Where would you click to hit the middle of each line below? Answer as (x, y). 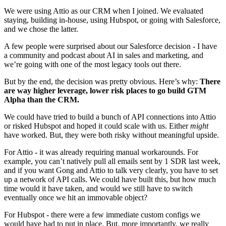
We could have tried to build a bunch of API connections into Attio (110, 117)
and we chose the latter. (41, 29)
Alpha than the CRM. (42, 100)
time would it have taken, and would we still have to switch (98, 189)
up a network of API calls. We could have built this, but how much (110, 180)
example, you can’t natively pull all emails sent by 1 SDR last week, (112, 161)
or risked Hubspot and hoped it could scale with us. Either (97, 126)
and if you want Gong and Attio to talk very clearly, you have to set (111, 171)
